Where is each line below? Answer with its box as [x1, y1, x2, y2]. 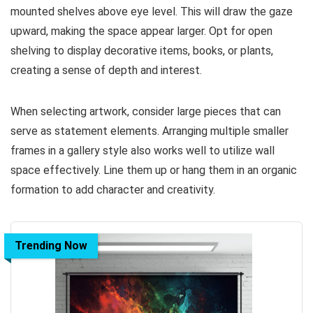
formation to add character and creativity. [10, 183, 215, 197]
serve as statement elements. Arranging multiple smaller [10, 124, 289, 138]
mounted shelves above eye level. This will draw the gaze [10, 5, 293, 19]
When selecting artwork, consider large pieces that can [10, 105, 281, 119]
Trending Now [15, 239, 87, 253]
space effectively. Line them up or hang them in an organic [10, 163, 297, 177]
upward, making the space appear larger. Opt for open [10, 24, 272, 38]
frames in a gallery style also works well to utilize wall [10, 144, 275, 158]
